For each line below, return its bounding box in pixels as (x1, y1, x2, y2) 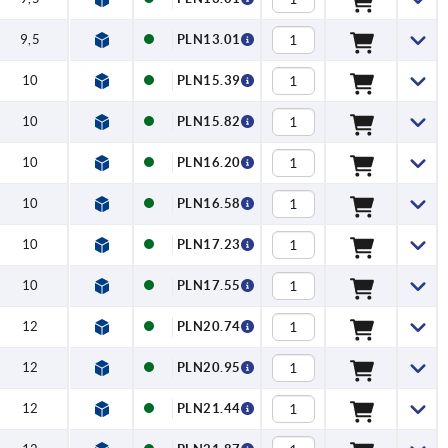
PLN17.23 (176, 237, 241, 253)
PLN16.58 (176, 196, 241, 212)
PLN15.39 (176, 73, 241, 89)
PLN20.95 (176, 360, 241, 376)
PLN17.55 (176, 278, 241, 294)
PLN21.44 (176, 401, 241, 417)
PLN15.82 (176, 114, 241, 130)
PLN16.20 (176, 155, 241, 171)
